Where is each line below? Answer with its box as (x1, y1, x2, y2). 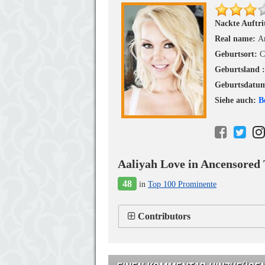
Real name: (215, 34, 258, 43)
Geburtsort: (215, 50, 260, 59)
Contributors (138, 211, 190, 221)
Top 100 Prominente (148, 180, 216, 189)
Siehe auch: (215, 96, 258, 105)
